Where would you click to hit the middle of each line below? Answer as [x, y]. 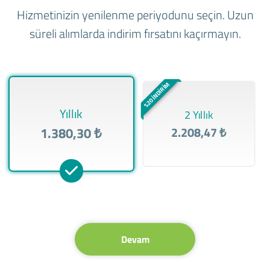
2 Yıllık [199, 115]
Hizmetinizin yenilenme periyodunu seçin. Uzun [135, 15]
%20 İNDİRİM [156, 95]
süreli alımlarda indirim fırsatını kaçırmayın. [135, 34]
